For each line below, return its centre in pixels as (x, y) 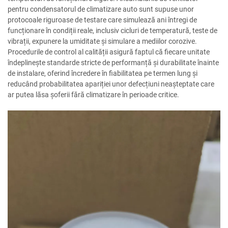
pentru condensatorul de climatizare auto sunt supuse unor (101, 9)
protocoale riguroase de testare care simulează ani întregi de (102, 20)
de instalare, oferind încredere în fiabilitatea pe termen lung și (103, 74)
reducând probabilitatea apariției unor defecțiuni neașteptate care (111, 84)
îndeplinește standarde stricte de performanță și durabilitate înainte (113, 63)
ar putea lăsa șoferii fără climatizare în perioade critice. (93, 95)
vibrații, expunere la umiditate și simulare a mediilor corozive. (102, 41)
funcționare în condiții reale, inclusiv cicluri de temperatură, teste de (112, 31)
